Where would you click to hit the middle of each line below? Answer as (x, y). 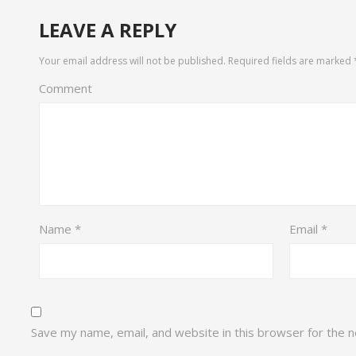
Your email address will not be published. (132, 61)
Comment (65, 89)
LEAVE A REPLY (107, 30)
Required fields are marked (289, 61)
